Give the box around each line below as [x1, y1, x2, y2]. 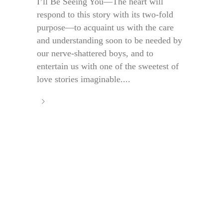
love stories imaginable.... [37, 74, 130, 85]
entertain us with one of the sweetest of [37, 61, 179, 72]
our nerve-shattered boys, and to [37, 48, 153, 59]
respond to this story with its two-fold [37, 9, 173, 20]
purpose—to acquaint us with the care [37, 22, 174, 33]
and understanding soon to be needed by [37, 35, 182, 46]
